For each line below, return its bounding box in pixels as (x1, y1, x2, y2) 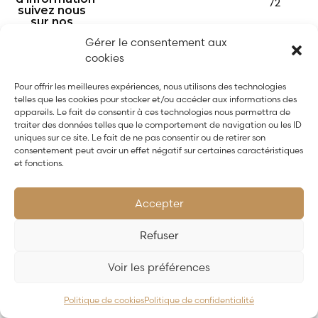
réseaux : (25, 26, 79, 40)
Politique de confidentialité (144, 295, 254, 305)
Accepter (134, 196, 184, 210)
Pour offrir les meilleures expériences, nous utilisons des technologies (14, 81, 286, 92)
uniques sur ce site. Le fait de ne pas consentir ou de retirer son (14, 132, 265, 143)
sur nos (30, 15, 73, 29)
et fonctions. (14, 158, 64, 168)
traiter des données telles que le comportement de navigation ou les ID (14, 119, 302, 130)
